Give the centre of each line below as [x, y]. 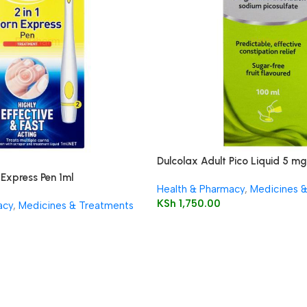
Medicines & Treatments [76, 205]
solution [175, 175]
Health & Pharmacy [201, 189]
